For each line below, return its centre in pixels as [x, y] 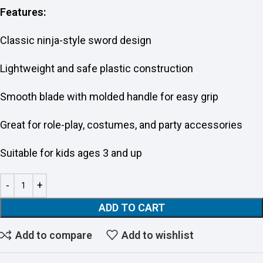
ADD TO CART [131, 208]
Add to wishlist [157, 235]
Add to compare [53, 235]
